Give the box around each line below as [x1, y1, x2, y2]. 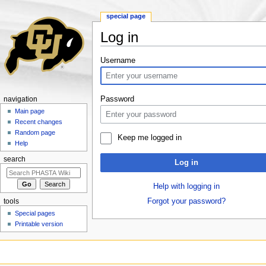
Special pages [15, 210, 56, 217]
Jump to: [100, 46, 133, 55]
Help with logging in [153, 182, 220, 191]
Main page [15, 107, 45, 115]
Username [100, 56, 135, 65]
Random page [15, 129, 56, 137]
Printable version [15, 220, 64, 228]
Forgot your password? [147, 197, 226, 206]
